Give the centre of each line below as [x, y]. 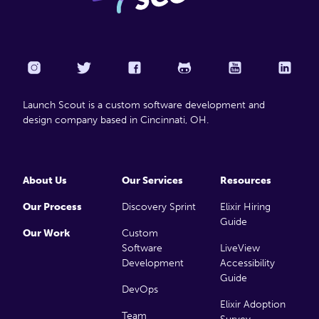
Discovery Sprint [158, 207]
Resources [246, 181]
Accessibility [248, 263]
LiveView [240, 248]
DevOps [140, 289]
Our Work [46, 233]
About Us [45, 181]
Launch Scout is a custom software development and [144, 105]
